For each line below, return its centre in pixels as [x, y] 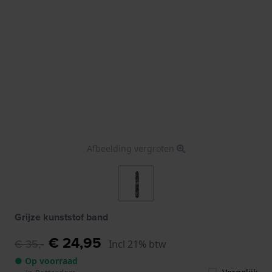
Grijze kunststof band [61, 217]
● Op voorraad [46, 260]
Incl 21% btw [138, 244]
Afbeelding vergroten [132, 148]
